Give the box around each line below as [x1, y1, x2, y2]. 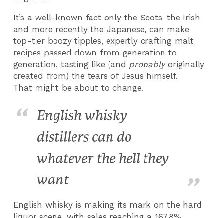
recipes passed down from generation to [13, 47, 177, 57]
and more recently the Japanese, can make [13, 24, 190, 34]
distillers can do [36, 128, 132, 146]
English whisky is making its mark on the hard [13, 200, 202, 210]
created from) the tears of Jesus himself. [13, 71, 178, 81]
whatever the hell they [36, 149, 169, 168]
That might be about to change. [13, 82, 150, 92]
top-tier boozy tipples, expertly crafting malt [13, 36, 194, 46]
